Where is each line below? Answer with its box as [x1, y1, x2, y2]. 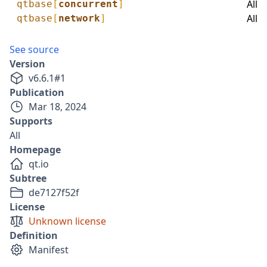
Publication [10, 86, 64, 99]
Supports [10, 114, 52, 128]
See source [10, 43, 59, 56]
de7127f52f [29, 186, 79, 199]
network [58, 13, 100, 24]
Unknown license [29, 215, 106, 228]
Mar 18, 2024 [29, 100, 86, 113]
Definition [10, 229, 58, 242]
